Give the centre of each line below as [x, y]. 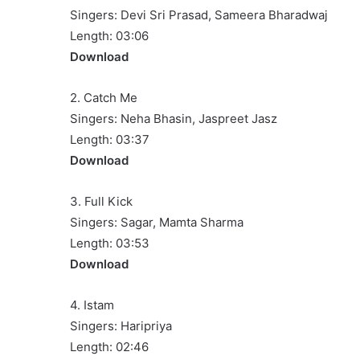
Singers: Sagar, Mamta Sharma [157, 222]
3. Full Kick [101, 201]
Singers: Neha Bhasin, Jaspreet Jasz [174, 118]
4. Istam [92, 305]
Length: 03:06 [109, 35]
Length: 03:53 [110, 243]
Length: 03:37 [110, 139]
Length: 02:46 [109, 346]
